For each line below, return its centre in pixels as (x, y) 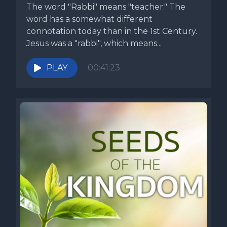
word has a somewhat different (89, 19)
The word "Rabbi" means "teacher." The (106, 7)
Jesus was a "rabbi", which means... (94, 43)
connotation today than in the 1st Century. (112, 31)
